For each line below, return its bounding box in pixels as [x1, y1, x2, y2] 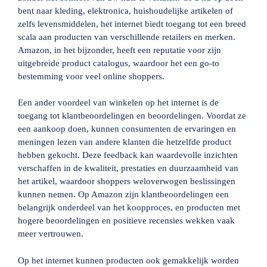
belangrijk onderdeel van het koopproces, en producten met [18, 203, 240, 212]
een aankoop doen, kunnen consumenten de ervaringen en [18, 124, 236, 133]
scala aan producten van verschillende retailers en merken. [18, 32, 235, 42]
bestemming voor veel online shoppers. [18, 71, 164, 81]
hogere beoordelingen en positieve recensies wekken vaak [18, 216, 235, 225]
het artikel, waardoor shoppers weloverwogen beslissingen [18, 176, 235, 186]
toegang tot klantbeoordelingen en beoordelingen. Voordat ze [18, 111, 246, 120]
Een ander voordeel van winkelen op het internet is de [18, 98, 219, 107]
